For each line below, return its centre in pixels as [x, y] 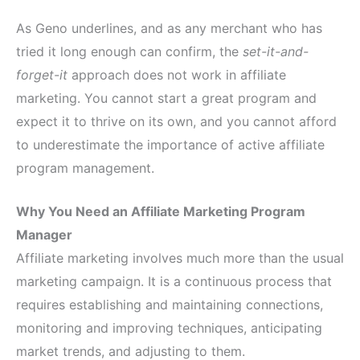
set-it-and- [276, 51]
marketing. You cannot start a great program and [166, 98]
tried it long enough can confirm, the [129, 51]
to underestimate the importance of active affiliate [170, 144]
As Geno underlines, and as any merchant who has [169, 28]
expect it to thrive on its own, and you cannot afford [176, 121]
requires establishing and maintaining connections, [170, 305]
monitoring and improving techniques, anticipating [169, 328]
